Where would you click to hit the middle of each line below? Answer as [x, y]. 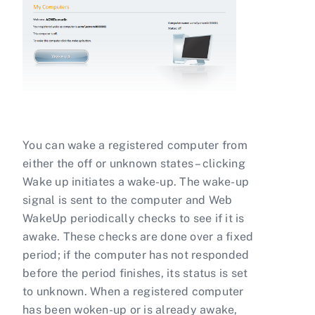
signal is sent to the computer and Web [128, 200]
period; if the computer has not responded [136, 255]
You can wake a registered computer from [135, 146]
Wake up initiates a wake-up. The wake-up [136, 182]
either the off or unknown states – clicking [134, 164]
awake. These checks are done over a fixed [138, 237]
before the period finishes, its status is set [135, 274]
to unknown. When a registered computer [133, 292]
